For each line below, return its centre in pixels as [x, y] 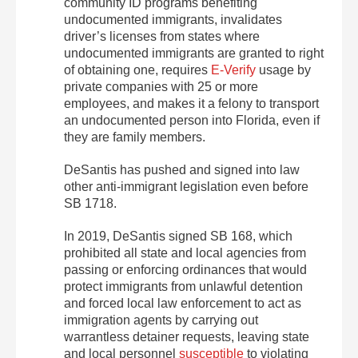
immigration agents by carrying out [161, 320]
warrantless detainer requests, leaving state [187, 336]
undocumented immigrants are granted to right [194, 53]
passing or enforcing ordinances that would [185, 269]
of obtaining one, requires [137, 70]
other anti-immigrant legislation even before [186, 186]
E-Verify [233, 70]
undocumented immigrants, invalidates [173, 19]
